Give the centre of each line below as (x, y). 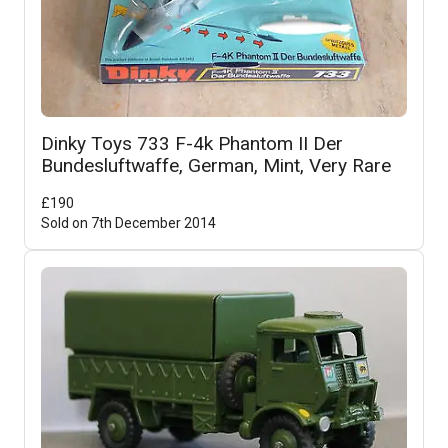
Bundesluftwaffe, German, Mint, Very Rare (216, 166)
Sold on (66, 223)
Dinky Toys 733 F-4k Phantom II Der (192, 144)
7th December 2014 (153, 223)
